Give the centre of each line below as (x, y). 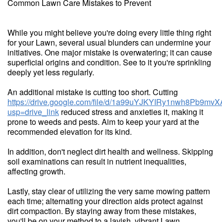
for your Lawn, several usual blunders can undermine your (109, 42)
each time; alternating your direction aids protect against (105, 201)
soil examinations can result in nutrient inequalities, (97, 161)
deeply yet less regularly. (51, 72)
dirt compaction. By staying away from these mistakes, (102, 211)
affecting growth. (36, 171)
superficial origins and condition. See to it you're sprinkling (109, 62)
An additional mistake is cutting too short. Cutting (93, 92)
